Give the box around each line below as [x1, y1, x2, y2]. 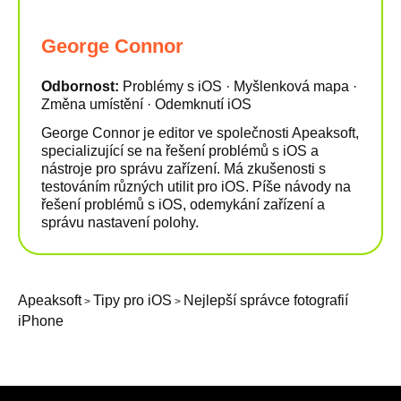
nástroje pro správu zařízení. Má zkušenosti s [41, 161, 326, 177]
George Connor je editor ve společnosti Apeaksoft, [41, 125, 359, 141]
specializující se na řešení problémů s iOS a [41, 143, 319, 159]
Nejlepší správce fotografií [183, 293, 348, 309]
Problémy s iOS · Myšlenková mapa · [123, 79, 357, 95]
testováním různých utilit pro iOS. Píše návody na [41, 179, 351, 195]
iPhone [18, 313, 64, 329]
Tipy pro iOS [93, 293, 172, 309]
